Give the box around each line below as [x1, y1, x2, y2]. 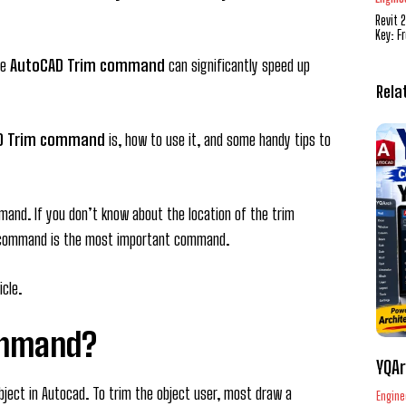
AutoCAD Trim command [10, 55, 165, 76]
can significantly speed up [165, 55, 310, 76]
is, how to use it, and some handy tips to [105, 130, 331, 150]
